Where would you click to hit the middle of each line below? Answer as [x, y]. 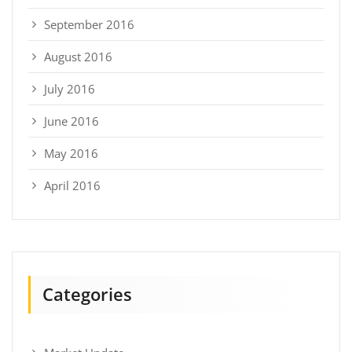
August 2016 [78, 56]
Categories [87, 294]
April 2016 [72, 185]
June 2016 [71, 121]
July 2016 [70, 88]
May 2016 [71, 153]
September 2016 [89, 24]
